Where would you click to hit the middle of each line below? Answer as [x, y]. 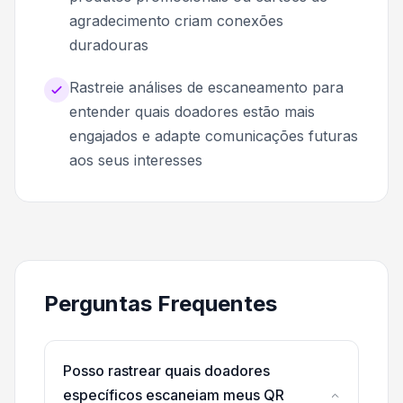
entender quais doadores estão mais [192, 112]
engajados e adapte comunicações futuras [214, 136]
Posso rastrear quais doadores [166, 371]
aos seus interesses [136, 161]
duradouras [109, 45]
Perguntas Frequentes [161, 304]
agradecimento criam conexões [176, 21]
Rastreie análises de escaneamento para [206, 88]
